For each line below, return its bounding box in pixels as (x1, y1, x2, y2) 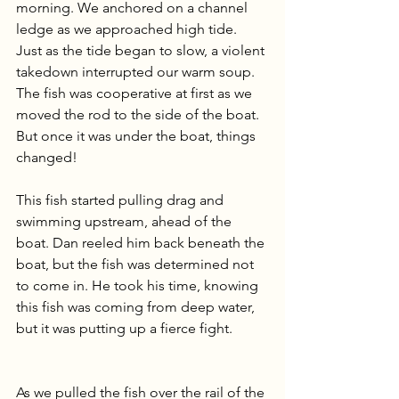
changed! (16, 148, 77, 166)
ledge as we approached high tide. (16, 20, 240, 37)
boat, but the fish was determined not (16, 255, 257, 273)
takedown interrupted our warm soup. (16, 62, 258, 80)
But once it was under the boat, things (16, 126, 259, 144)
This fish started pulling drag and (16, 191, 227, 208)
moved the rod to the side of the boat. (16, 105, 263, 123)
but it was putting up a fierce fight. (16, 319, 232, 337)
